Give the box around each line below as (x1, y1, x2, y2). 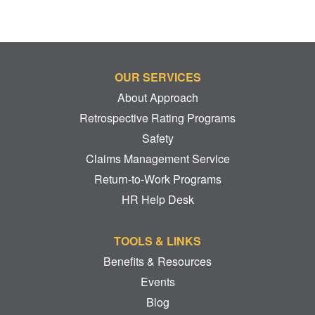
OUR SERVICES (114, 69, 201, 85)
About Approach (117, 89, 198, 105)
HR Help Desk (121, 191, 194, 207)
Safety (141, 130, 174, 146)
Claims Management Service (85, 150, 230, 167)
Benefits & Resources (103, 253, 212, 269)
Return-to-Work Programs (94, 171, 221, 187)
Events (140, 274, 175, 290)
